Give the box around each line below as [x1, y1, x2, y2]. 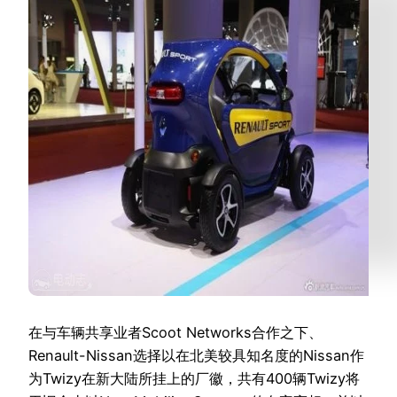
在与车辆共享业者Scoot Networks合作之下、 [28, 323, 323, 342]
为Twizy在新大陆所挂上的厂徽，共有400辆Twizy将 [28, 370, 360, 388]
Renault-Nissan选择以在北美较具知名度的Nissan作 [28, 346, 364, 365]
